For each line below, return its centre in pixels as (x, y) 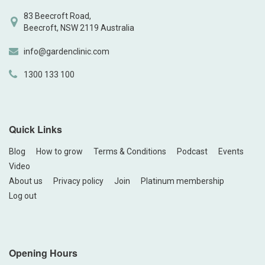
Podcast (192, 151)
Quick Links (35, 129)
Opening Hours (43, 253)
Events (231, 151)
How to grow (59, 151)
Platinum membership (182, 181)
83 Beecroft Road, (57, 16)
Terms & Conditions (130, 151)
